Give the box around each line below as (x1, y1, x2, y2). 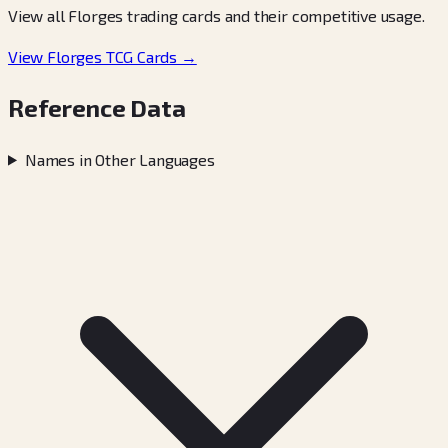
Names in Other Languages (24, 149, 215, 169)
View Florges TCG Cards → (8, 46, 197, 66)
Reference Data (8, 92, 186, 122)
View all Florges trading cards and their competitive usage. (8, 5, 425, 25)
